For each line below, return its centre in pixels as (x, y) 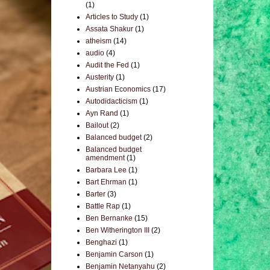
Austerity (100, 77)
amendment (105, 158)
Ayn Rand (102, 113)
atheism (99, 41)
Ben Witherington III (118, 230)
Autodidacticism (111, 101)
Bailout (97, 125)
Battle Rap (103, 206)
